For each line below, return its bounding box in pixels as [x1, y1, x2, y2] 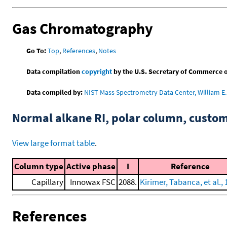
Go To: [26, 46, 47, 56]
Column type [14, 161, 63, 172]
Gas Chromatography [12, 18, 153, 38]
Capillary [31, 176, 63, 187]
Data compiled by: [26, 88, 83, 97]
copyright [82, 67, 112, 77]
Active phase [66, 161, 116, 172]
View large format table [12, 137, 95, 149]
